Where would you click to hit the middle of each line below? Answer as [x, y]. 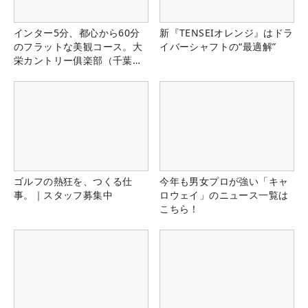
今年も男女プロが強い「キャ [224, 181]
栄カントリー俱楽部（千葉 [73, 60]
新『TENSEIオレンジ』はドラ [227, 33]
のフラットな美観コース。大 [78, 47]
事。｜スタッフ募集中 [63, 195]
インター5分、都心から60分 [77, 33]
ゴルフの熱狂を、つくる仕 [73, 181]
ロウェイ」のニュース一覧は [224, 195]
